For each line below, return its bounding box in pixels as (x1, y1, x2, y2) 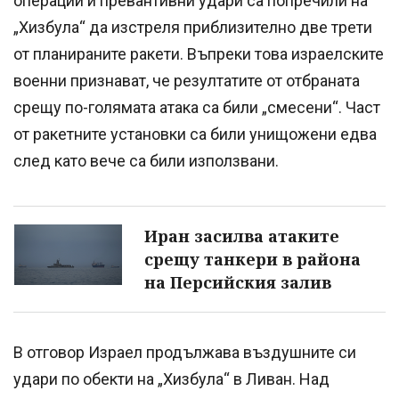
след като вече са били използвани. (13, 151, 279, 171)
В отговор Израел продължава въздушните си (13, 343, 356, 362)
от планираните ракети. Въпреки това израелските (13, 45, 384, 64)
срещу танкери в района (144, 248, 361, 271)
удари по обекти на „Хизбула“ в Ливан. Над (13, 370, 330, 389)
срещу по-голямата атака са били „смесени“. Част (13, 98, 380, 118)
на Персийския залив (144, 272, 331, 294)
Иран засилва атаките (144, 225, 339, 248)
